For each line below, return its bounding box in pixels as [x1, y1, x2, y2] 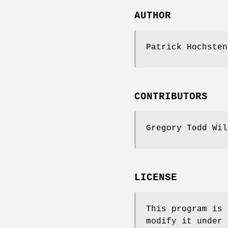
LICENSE [134, 172, 177, 183]
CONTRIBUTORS [134, 91, 208, 102]
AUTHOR [134, 10, 171, 22]
